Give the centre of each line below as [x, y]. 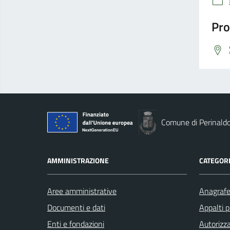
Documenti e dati [76, 207]
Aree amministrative [82, 191]
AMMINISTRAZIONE [78, 160]
